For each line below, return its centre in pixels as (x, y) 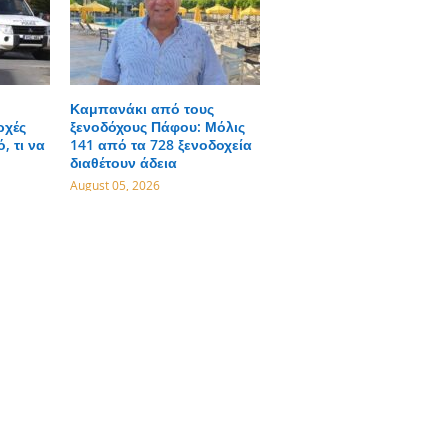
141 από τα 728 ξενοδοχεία (160, 145)
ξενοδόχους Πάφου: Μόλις (157, 127)
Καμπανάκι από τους (141, 109)
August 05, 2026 (114, 185)
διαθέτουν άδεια (123, 163)
